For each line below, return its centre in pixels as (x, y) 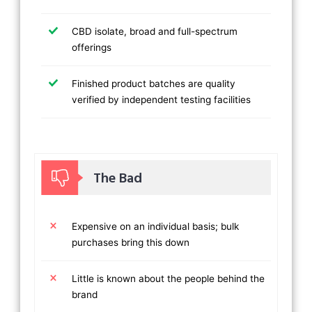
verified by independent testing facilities (162, 100)
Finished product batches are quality (154, 84)
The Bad (118, 179)
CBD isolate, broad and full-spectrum (155, 32)
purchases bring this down (131, 243)
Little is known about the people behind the (169, 279)
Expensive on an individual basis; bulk (156, 227)
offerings (92, 48)
